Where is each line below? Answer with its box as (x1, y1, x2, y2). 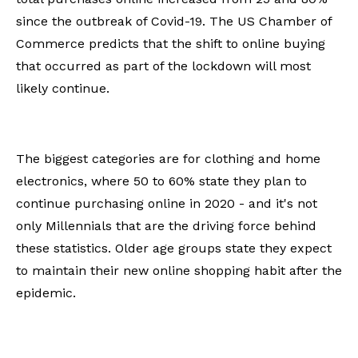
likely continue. (16, 81, 109, 96)
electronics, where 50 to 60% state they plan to (16, 173, 307, 189)
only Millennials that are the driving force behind (16, 218, 316, 233)
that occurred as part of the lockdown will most (16, 58, 311, 74)
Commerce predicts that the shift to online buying (16, 36, 325, 51)
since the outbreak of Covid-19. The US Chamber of (16, 14, 332, 29)
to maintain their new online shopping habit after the (16, 263, 342, 278)
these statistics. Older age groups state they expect (16, 241, 332, 256)
